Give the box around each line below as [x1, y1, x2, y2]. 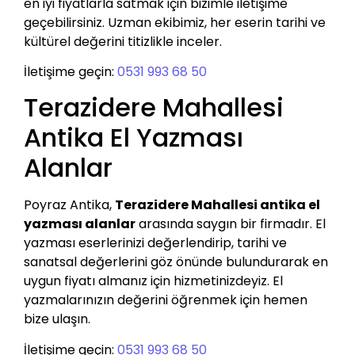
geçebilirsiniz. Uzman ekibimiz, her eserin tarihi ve [24, 13, 326, 32]
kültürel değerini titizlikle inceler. [24, 32, 222, 51]
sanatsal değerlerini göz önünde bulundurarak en [24, 253, 328, 272]
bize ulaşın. [24, 310, 90, 329]
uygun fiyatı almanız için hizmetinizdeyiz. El [24, 272, 283, 291]
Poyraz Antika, [24, 196, 115, 215]
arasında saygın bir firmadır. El [136, 215, 326, 234]
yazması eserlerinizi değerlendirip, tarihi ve [24, 234, 287, 253]
